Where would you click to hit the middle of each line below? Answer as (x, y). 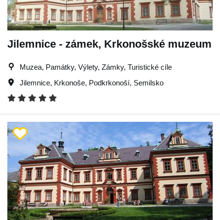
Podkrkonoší (109, 83)
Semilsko (149, 83)
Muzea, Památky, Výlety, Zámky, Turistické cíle (96, 67)
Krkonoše (69, 83)
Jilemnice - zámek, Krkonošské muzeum (110, 44)
